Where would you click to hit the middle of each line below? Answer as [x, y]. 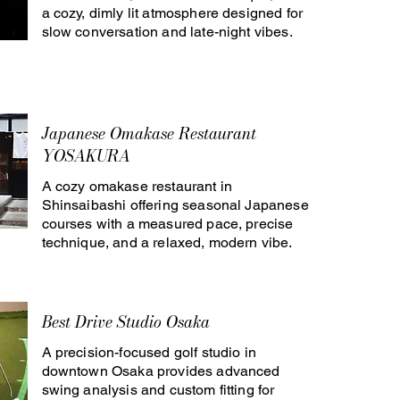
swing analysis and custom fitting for [158, 390]
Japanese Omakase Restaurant [149, 133]
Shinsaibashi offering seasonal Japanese [175, 205]
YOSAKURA [86, 156]
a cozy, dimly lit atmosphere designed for [172, 13]
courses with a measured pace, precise [167, 224]
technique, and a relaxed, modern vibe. [167, 242]
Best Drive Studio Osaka [125, 322]
